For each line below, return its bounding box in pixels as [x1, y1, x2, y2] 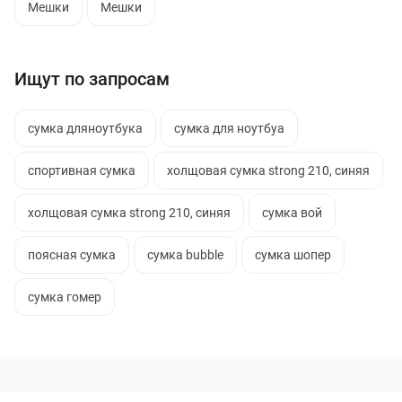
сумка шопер [255, 248, 331, 262]
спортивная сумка [28, 163, 135, 178]
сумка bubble [147, 248, 223, 262]
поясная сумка [28, 248, 116, 262]
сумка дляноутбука [28, 121, 143, 135]
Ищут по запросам [14, 68, 170, 90]
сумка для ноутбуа [174, 121, 284, 135]
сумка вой [262, 205, 322, 220]
